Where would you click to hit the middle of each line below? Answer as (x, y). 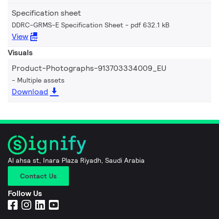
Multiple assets (41, 80)
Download (30, 91)
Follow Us (25, 193)
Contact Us (38, 176)
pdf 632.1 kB (150, 25)
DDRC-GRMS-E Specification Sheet (67, 25)
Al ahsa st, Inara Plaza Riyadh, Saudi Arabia (76, 160)
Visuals (20, 52)
